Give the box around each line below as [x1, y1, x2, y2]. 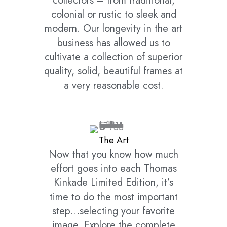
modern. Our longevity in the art [45, 21, 182, 36]
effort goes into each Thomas [50, 161, 177, 176]
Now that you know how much [49, 147, 178, 162]
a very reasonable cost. [63, 78, 164, 93]
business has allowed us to [57, 35, 170, 51]
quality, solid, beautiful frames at [44, 64, 183, 79]
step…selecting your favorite [52, 204, 175, 219]
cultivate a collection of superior [45, 50, 182, 65]
